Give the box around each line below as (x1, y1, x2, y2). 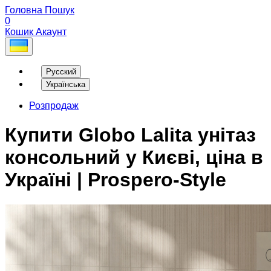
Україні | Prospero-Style (5, 169, 226, 191)
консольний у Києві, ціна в (5, 146, 263, 169)
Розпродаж (29, 100, 79, 111)
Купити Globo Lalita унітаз (5, 124, 256, 146)
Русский (46, 67, 76, 76)
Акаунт (36, 27, 67, 37)
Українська (46, 79, 85, 89)
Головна (5, 5, 42, 15)
